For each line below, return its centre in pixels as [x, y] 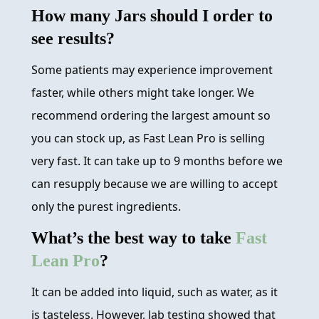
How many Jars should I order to [152, 16]
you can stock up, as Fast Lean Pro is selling [148, 138]
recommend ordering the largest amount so [151, 116]
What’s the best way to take [134, 238]
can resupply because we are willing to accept [155, 184]
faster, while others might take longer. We [143, 93]
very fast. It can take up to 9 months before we [157, 161]
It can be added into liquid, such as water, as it [155, 292]
